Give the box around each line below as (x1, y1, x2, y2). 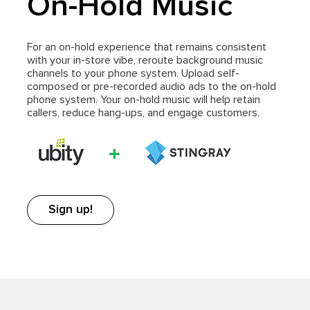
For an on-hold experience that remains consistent (27, 41, 266, 53)
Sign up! (48, 203, 93, 216)
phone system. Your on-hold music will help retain (27, 93, 260, 105)
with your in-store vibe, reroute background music (27, 54, 263, 66)
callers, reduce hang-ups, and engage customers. (27, 107, 259, 118)
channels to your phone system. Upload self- (27, 67, 239, 79)
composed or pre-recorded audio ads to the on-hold (27, 80, 276, 92)
